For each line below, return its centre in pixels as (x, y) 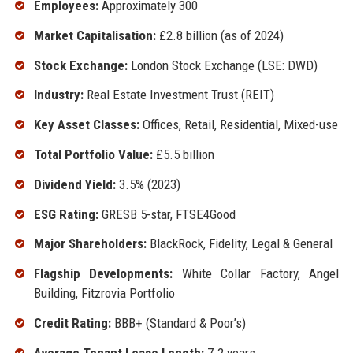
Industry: (58, 95)
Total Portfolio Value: (93, 154)
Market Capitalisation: (95, 35)
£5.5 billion (183, 154)
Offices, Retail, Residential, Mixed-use (238, 125)
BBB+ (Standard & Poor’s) (178, 323)
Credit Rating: (72, 323)
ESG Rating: (66, 214)
